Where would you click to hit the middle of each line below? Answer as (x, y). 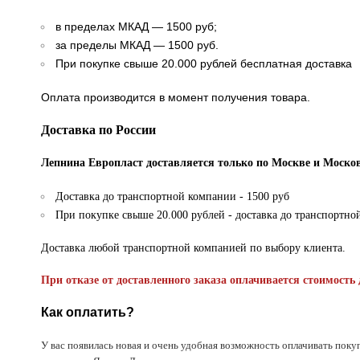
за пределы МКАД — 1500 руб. (137, 45)
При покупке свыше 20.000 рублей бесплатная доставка (204, 64)
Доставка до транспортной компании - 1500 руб (172, 197)
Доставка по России (98, 130)
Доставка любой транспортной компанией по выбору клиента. (195, 248)
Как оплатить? (88, 313)
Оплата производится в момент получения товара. (176, 98)
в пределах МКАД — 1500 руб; (136, 27)
